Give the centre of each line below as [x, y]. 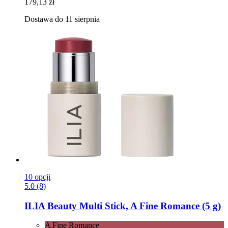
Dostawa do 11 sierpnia [62, 19]
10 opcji [37, 177]
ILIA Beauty [51, 206]
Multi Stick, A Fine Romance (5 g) [149, 206]
